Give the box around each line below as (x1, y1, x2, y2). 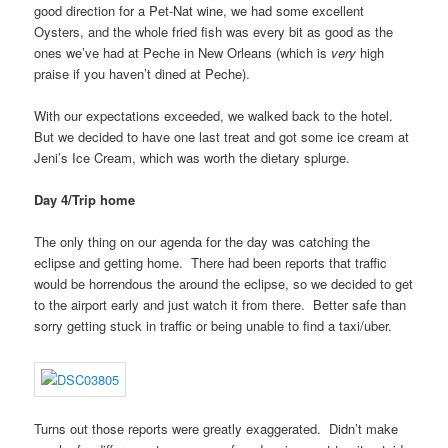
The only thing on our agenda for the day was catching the (34, 231, 371, 251)
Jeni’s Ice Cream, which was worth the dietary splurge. (34, 147, 351, 167)
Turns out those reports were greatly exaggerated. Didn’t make (34, 419, 399, 439)
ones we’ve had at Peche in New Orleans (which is (34, 42, 332, 62)
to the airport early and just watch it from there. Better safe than (34, 294, 407, 314)
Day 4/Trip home (34, 189, 136, 209)
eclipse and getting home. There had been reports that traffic (34, 252, 388, 272)
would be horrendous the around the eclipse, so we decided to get (34, 273, 414, 293)
